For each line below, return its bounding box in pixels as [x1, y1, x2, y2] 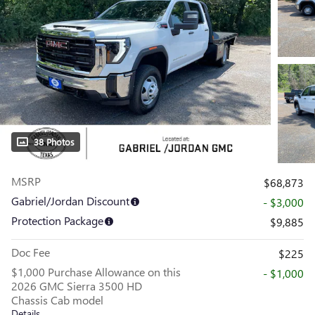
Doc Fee [11, 244, 50, 259]
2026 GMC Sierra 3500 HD [11, 278, 142, 293]
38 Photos [34, 135, 75, 148]
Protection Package [11, 212, 103, 228]
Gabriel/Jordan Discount [11, 193, 129, 208]
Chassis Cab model [11, 292, 103, 307]
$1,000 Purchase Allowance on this [11, 264, 181, 279]
